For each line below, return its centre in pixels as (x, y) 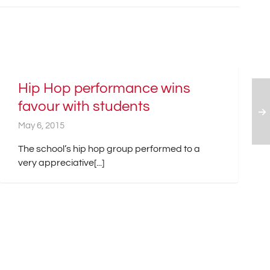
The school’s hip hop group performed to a (109, 149)
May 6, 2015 (42, 126)
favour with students (84, 107)
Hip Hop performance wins (105, 89)
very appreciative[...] (61, 163)
